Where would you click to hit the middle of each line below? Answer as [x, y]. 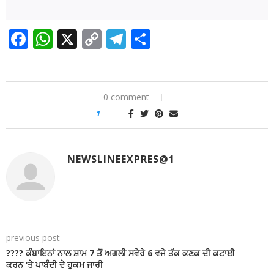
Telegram [169, 39]
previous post [33, 237]
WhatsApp [100, 39]
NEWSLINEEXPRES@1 [121, 159]
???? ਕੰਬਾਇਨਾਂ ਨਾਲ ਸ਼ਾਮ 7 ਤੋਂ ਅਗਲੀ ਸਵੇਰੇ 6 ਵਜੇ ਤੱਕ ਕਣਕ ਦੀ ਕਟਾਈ [120, 253]
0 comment [126, 97]
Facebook [71, 39]
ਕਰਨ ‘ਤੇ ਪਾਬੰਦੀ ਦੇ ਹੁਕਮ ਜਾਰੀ [54, 264]
